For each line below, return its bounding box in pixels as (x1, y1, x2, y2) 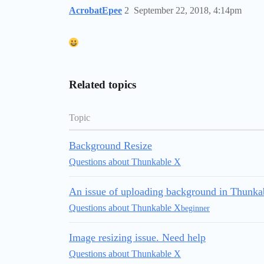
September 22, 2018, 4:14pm (134, 5, 242, 15)
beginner (181, 203, 210, 213)
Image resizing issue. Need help (69, 232, 206, 243)
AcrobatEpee (69, 5, 122, 15)
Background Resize (69, 140, 152, 151)
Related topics (69, 78, 136, 91)
